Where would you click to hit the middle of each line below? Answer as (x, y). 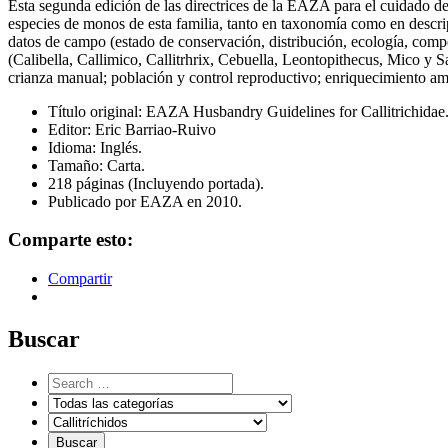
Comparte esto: (70, 240)
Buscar (44, 338)
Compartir (80, 279)
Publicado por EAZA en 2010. (145, 201)
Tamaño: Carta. (96, 165)
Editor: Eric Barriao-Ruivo (132, 129)
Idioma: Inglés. (95, 147)
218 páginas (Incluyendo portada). (156, 183)
